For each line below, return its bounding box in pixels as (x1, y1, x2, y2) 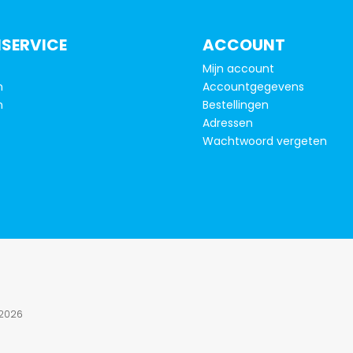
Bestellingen (203, 96, 269, 113)
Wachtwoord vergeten (203, 132, 327, 149)
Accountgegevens (203, 78, 304, 95)
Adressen (203, 114, 253, 131)
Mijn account (203, 60, 274, 76)
